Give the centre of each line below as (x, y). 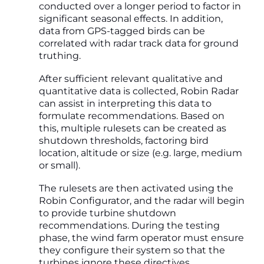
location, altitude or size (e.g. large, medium (141, 153)
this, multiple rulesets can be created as (133, 128)
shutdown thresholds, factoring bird (124, 140)
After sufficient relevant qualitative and (131, 78)
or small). (60, 165)
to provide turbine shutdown (108, 213)
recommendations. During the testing (129, 225)
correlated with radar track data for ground (139, 43)
